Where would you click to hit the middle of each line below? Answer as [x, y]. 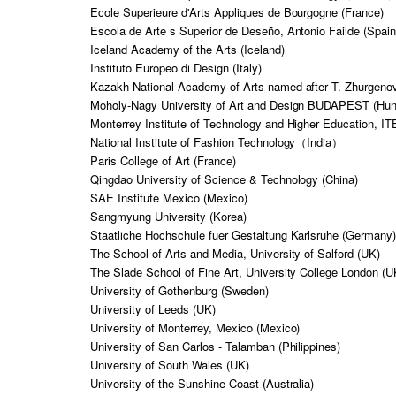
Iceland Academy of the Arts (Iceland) [187, 49]
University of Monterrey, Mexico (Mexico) [195, 327]
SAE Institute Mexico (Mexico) [169, 197]
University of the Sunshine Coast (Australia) [202, 383]
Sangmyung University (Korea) [168, 216]
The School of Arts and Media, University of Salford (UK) [236, 253]
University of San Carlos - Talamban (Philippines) [216, 346]
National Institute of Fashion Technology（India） [217, 141]
